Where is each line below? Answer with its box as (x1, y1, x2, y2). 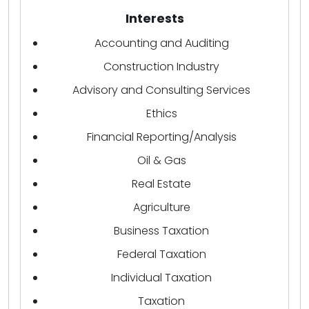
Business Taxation (114, 223, 209, 239)
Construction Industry (103, 59, 219, 75)
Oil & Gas (137, 152, 186, 169)
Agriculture (132, 199, 190, 216)
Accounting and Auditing (94, 35, 229, 52)
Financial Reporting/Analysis (86, 129, 237, 146)
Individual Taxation (111, 270, 212, 286)
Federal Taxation (117, 246, 206, 263)
